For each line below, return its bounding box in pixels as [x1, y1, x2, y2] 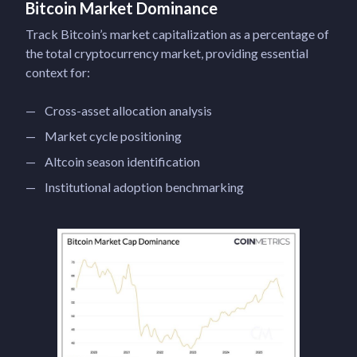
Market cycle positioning [45, 128, 182, 144]
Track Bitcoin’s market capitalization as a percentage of [25, 26, 329, 42]
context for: [25, 65, 90, 80]
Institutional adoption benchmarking [45, 179, 244, 195]
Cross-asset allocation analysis [45, 103, 212, 119]
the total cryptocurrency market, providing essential [25, 45, 308, 61]
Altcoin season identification [45, 154, 200, 170]
